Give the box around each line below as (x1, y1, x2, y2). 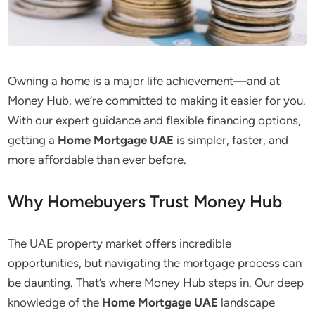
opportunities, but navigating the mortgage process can (8, 256, 302, 270)
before (148, 153, 184, 167)
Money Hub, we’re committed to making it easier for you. (8, 94, 307, 108)
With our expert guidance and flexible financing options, (8, 113, 302, 127)
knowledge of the (8, 295, 103, 309)
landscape (218, 295, 276, 309)
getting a (8, 133, 58, 147)
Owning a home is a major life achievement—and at (8, 74, 281, 88)
